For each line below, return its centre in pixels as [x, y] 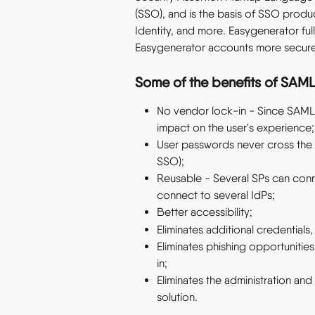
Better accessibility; [205, 212]
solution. [177, 297]
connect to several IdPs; [216, 195]
